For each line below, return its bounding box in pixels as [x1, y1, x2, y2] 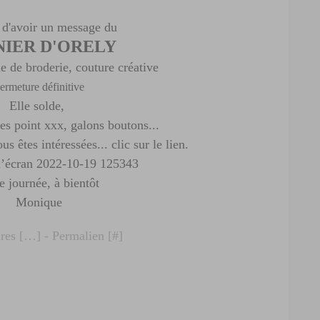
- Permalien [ [41, 229, 112, 243]
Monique [15, 195, 62, 209]
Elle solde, [9, 99, 68, 113]
